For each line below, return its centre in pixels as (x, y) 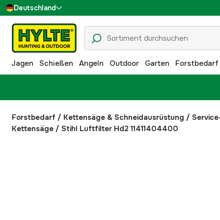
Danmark (39, 47)
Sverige (36, 26)
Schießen (56, 63)
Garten (157, 63)
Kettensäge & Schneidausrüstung (124, 117)
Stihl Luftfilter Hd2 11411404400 (120, 129)
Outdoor (124, 63)
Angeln (91, 63)
